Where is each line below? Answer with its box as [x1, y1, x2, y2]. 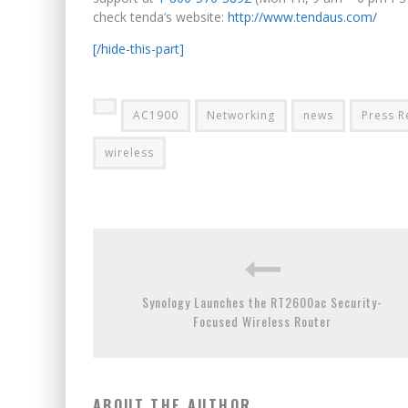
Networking [207, 107, 275, 123]
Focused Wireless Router [193, 311, 331, 331]
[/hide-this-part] [93, 40, 184, 57]
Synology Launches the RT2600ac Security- [142, 292, 382, 311]
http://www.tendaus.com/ [228, 8, 377, 25]
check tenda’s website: [93, 8, 228, 25]
